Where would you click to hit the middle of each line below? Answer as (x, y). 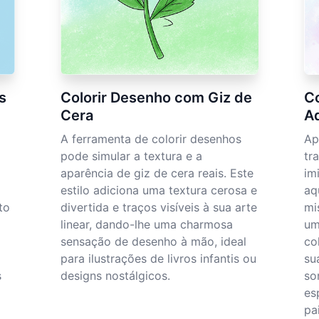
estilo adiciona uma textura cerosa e (159, 190)
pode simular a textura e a (132, 156)
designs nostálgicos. (116, 276)
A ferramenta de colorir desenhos (151, 139)
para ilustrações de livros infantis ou (159, 259)
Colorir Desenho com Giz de (157, 98)
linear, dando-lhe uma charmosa (147, 225)
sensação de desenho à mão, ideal (154, 242)
